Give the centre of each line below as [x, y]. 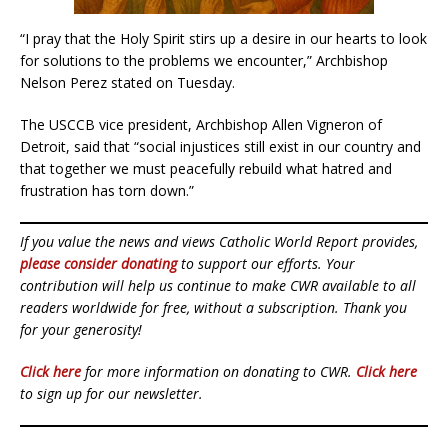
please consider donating [98, 263]
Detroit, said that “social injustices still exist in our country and [220, 146]
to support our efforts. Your [266, 263]
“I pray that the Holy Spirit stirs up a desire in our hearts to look [223, 38]
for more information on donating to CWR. [218, 371]
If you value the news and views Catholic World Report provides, [219, 241]
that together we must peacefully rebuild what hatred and [206, 168]
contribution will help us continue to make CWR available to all [218, 285]
